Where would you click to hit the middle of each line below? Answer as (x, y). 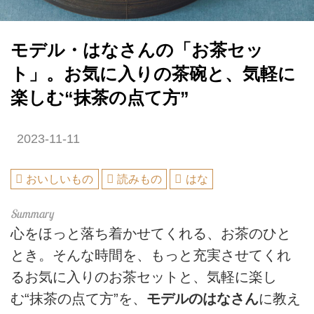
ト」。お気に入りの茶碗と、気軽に (153, 74)
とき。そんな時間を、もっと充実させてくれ (151, 255)
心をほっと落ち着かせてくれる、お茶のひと (151, 233)
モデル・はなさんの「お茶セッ (137, 50)
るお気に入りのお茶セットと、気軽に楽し (144, 277)
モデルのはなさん (203, 298)
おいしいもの (60, 179)
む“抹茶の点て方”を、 (78, 298)
